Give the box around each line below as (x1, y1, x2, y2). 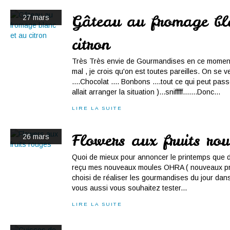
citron (72, 34, 110, 54)
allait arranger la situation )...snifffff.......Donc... (72, 88, 220, 96)
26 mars (23, 132, 49, 141)
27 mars (23, 13, 49, 22)
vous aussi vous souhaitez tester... (72, 184, 187, 192)
